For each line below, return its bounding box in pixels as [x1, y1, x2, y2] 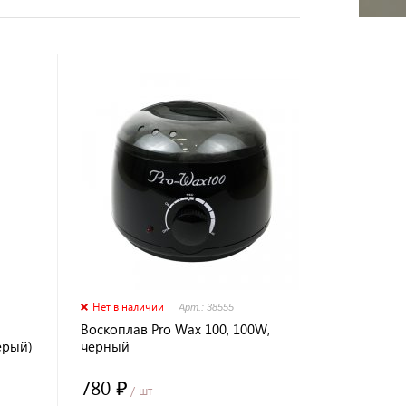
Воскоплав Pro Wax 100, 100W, [81, 320, 271, 338]
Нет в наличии [92, 300, 165, 314]
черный [81, 337, 130, 355]
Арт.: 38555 [179, 302, 235, 313]
